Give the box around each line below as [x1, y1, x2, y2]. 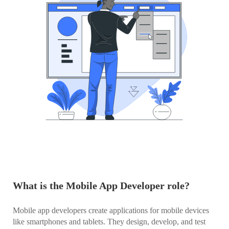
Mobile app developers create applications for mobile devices [13, 205, 209, 215]
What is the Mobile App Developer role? [13, 179, 190, 191]
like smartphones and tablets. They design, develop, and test [13, 217, 205, 226]
